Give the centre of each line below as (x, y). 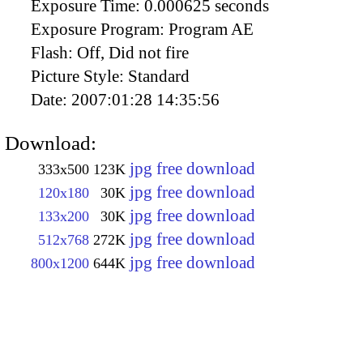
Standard (159, 77)
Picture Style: (79, 77)
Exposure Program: (100, 30)
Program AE (211, 30)
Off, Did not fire (133, 53)
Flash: (54, 53)
